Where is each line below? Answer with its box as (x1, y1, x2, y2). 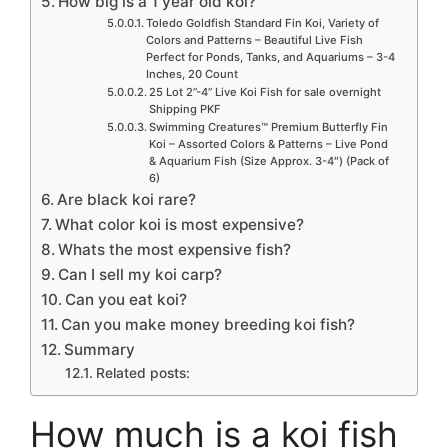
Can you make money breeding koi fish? (61, 314, 356, 334)
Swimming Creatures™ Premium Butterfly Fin (148, 119, 388, 134)
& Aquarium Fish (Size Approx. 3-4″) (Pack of (148, 153, 389, 168)
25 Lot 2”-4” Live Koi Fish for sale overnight (148, 84, 381, 99)
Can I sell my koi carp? (58, 264, 223, 284)
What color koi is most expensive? (55, 214, 305, 234)
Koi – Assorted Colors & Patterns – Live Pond (148, 136, 388, 151)
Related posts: (95, 364, 190, 381)
